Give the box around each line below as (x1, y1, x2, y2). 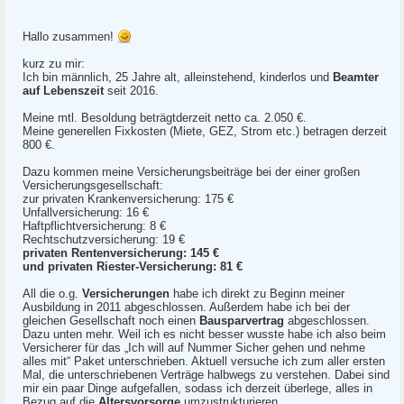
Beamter (333, 70, 379, 84)
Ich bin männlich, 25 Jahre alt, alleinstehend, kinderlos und (23, 70, 333, 84)
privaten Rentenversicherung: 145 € (23, 246, 219, 260)
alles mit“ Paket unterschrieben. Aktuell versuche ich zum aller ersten (23, 354, 385, 368)
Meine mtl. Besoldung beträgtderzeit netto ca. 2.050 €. (23, 111, 307, 124)
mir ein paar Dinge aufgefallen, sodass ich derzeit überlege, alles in (23, 381, 372, 395)
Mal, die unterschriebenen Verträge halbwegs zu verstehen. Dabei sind (23, 368, 390, 381)
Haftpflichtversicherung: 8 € (23, 219, 166, 233)
